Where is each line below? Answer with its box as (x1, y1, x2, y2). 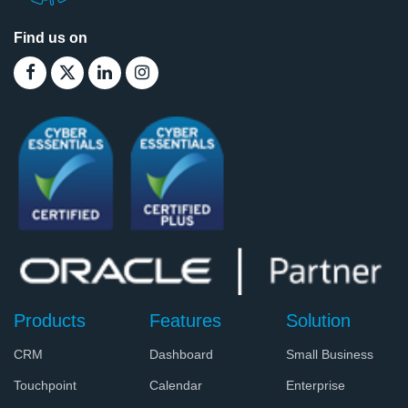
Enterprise (285, 377, 345, 393)
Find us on (14, 29, 87, 46)
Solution (285, 311, 351, 331)
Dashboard (149, 346, 214, 362)
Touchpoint (14, 377, 76, 393)
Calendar (149, 377, 203, 393)
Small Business (285, 346, 373, 362)
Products (14, 311, 86, 331)
